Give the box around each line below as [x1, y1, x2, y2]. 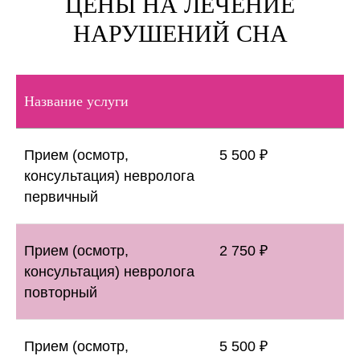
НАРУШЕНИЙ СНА [72, 20, 288, 47]
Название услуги [24, 93, 129, 110]
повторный [24, 284, 97, 301]
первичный [24, 189, 98, 206]
